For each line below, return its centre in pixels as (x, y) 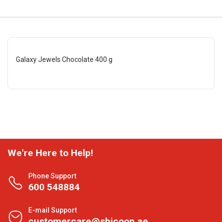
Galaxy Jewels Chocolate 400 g (64, 59)
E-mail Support (53, 210)
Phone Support (52, 176)
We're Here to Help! (50, 153)
